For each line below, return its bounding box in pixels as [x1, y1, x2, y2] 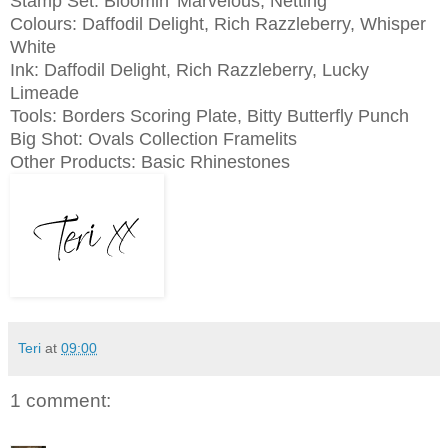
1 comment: [10, 390, 111, 412]
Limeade [10, 83, 79, 104]
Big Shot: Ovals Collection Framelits [10, 129, 297, 150]
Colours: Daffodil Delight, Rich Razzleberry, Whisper [10, 14, 426, 35]
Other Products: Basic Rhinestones [10, 152, 290, 173]
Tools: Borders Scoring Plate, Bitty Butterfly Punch [10, 106, 409, 127]
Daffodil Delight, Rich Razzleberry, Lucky [44, 60, 369, 81]
